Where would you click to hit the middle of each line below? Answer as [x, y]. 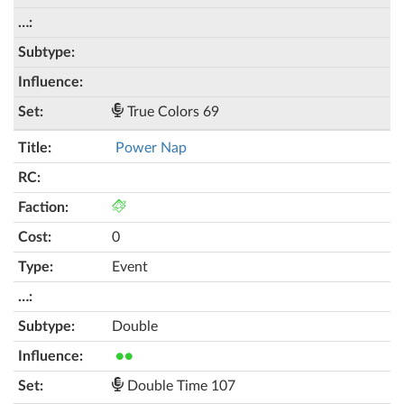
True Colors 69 [171, 112]
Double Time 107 [179, 386]
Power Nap [151, 148]
